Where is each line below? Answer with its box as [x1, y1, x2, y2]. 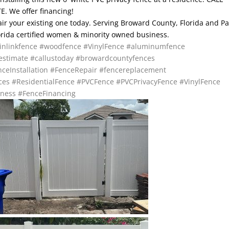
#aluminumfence [126, 41, 186, 51]
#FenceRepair [50, 64, 98, 75]
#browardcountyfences [76, 53, 155, 63]
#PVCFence [77, 76, 114, 86]
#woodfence [39, 41, 82, 51]
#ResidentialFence [12, 76, 75, 86]
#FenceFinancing [18, 88, 76, 98]
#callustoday [30, 53, 74, 63]
